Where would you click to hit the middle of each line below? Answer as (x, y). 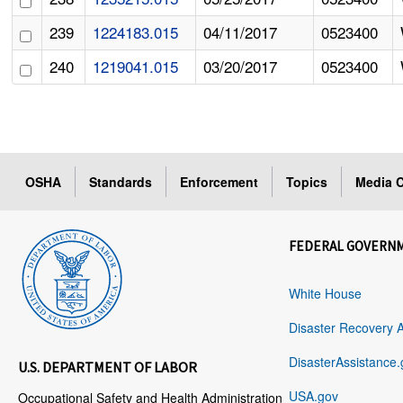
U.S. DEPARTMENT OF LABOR (108, 367)
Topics (307, 182)
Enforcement (219, 182)
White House (325, 294)
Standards (121, 182)
